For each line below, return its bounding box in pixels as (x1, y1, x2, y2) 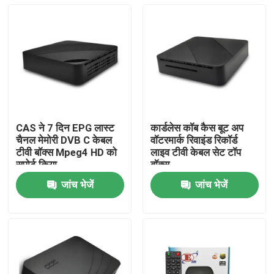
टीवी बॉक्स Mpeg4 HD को (16, 146, 117, 159)
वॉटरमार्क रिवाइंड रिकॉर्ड (150, 134, 237, 147)
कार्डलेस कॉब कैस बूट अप (150, 122, 243, 135)
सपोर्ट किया (16, 158, 57, 171)
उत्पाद (21, 225, 45, 238)
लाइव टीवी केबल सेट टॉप (150, 146, 241, 159)
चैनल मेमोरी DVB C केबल (16, 134, 113, 147)
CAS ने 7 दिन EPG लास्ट (16, 122, 115, 135)
